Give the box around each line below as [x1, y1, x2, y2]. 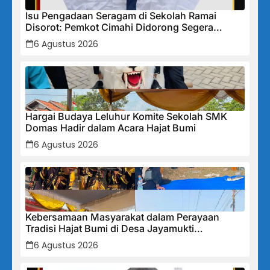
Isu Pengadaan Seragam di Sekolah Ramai [25, 10, 216, 22]
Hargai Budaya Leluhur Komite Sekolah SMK [25, 110, 227, 123]
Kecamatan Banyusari [25, 234, 125, 246]
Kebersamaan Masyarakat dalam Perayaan [25, 211, 219, 224]
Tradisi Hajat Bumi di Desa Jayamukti [25, 222, 194, 235]
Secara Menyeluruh [25, 44, 115, 57]
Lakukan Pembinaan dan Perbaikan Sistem [25, 33, 219, 45]
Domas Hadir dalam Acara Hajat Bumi [25, 122, 196, 134]
